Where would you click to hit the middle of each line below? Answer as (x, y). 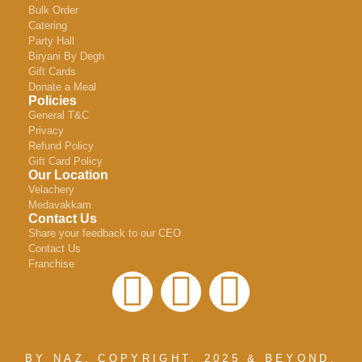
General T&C (59, 115)
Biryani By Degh (66, 56)
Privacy (46, 130)
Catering (48, 25)
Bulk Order (53, 10)
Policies (53, 100)
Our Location (68, 175)
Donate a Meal (62, 86)
